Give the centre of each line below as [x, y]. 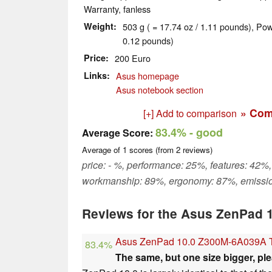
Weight [99, 26]
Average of [102, 150]
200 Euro [133, 58]
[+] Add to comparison [190, 114]
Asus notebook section [160, 90]
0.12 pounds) [148, 41]
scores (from [151, 150]
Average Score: [117, 133]
